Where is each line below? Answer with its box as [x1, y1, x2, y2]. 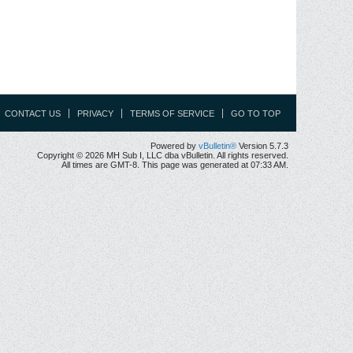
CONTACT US [5, 109, 61, 118]
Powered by [150, 141, 199, 150]
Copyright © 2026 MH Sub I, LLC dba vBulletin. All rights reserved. [37, 150, 288, 160]
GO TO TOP [231, 109, 281, 118]
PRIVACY [77, 109, 113, 118]
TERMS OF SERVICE [130, 109, 214, 118]
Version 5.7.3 [236, 141, 288, 150]
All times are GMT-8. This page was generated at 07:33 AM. [61, 160, 288, 169]
